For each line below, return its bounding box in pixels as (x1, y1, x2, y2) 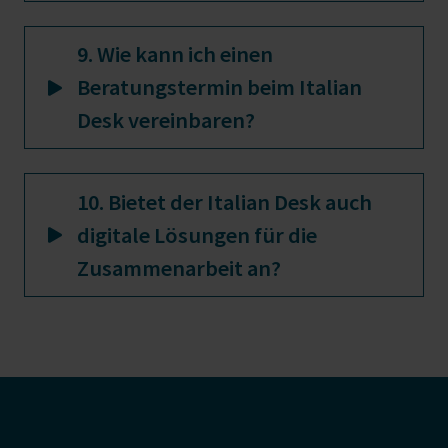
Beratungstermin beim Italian (77, 73, 362, 102)
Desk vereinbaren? (77, 106, 255, 135)
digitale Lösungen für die (77, 220, 317, 249)
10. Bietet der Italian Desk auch (77, 187, 372, 216)
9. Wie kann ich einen (77, 40, 273, 69)
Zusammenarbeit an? (77, 253, 281, 282)
